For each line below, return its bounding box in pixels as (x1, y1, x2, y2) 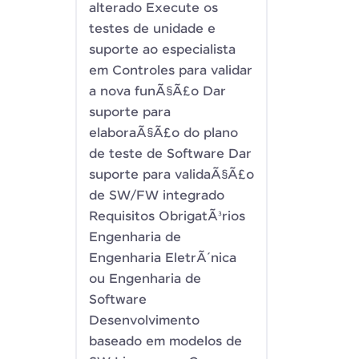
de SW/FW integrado (89, 188, 224, 204)
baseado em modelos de (89, 334, 242, 349)
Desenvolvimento (89, 313, 200, 329)
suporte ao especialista (89, 42, 236, 58)
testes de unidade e (89, 22, 216, 37)
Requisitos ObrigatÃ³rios (89, 209, 245, 224)
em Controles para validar (89, 63, 252, 79)
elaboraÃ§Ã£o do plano (89, 126, 238, 141)
